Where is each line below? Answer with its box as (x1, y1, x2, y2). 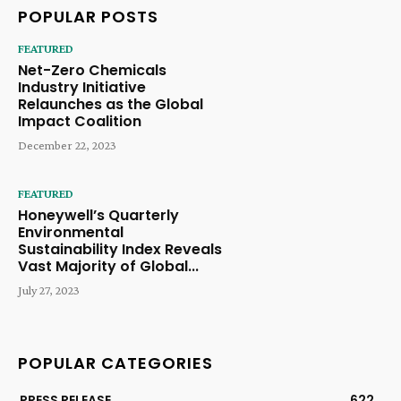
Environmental (18, 222, 124, 243)
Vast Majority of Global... (18, 256, 199, 277)
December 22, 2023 (18, 137, 116, 152)
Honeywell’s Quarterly (18, 205, 179, 226)
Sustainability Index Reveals (18, 239, 222, 260)
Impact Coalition (18, 110, 141, 132)
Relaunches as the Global (18, 93, 203, 115)
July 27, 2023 (18, 283, 80, 298)
